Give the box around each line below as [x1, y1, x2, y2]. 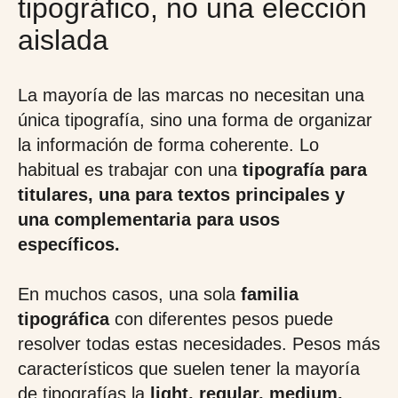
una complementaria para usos [18, 210, 280, 229]
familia [235, 284, 298, 304]
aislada [18, 24, 108, 56]
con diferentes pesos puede [115, 309, 333, 329]
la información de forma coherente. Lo [18, 135, 319, 155]
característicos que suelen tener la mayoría [18, 359, 360, 378]
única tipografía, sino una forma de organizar [18, 110, 372, 130]
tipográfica [18, 309, 115, 329]
